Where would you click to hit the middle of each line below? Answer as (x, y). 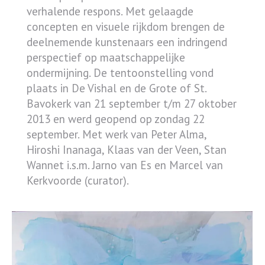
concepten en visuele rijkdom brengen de (126, 26)
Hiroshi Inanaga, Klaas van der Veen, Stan (127, 149)
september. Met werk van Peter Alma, (117, 134)
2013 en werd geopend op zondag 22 (116, 119)
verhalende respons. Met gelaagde (110, 11)
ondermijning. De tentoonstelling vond (120, 72)
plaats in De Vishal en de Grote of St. (117, 88)
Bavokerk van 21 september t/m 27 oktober (132, 103)
